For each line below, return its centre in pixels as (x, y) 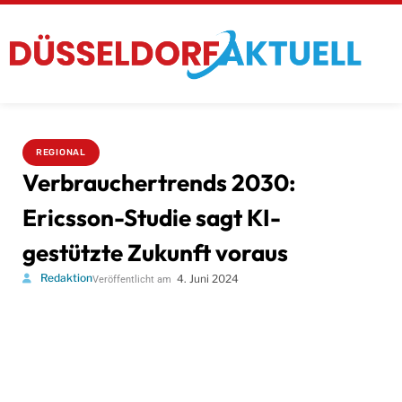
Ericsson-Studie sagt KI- (152, 217)
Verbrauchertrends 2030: (159, 182)
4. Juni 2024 (208, 278)
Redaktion (66, 277)
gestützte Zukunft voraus (155, 252)
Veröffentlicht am (132, 279)
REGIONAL (61, 152)
